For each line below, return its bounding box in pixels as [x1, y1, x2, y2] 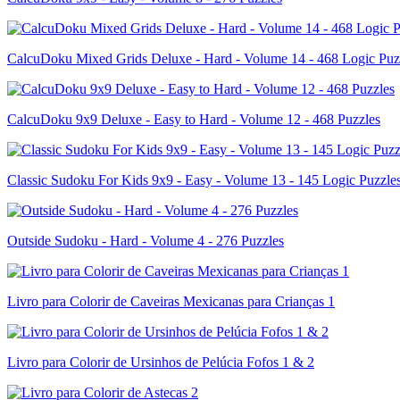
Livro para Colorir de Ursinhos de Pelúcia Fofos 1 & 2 [7, 354, 314, 370]
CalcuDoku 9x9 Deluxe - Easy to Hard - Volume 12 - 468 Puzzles [7, 111, 380, 127]
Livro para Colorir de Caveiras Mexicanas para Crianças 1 [7, 293, 335, 309]
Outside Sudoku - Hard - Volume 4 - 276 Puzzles [7, 232, 284, 248]
